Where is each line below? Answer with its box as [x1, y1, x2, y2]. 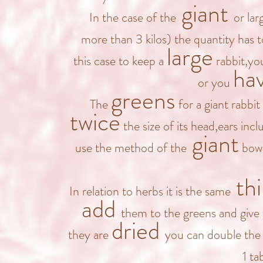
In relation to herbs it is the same [69, 182, 231, 200]
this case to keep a [73, 52, 167, 70]
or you [198, 73, 233, 92]
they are [68, 225, 112, 244]
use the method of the [75, 139, 187, 157]
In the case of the [89, 8, 176, 26]
